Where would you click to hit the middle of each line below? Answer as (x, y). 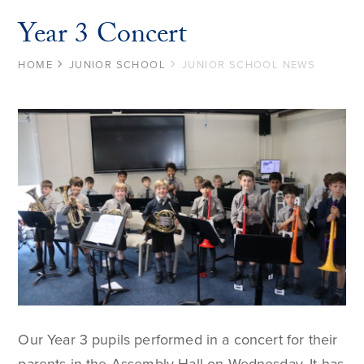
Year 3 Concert (103, 37)
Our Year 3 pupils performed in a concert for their (178, 340)
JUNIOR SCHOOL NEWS (249, 65)
